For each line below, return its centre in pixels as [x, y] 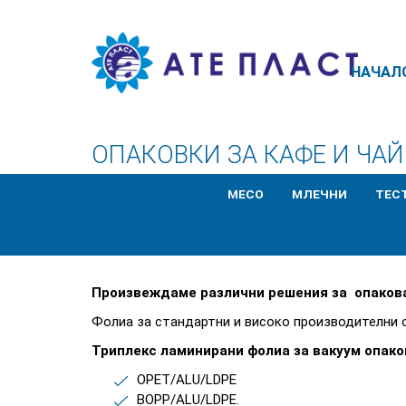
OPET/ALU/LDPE [186, 379]
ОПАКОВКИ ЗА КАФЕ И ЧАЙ [247, 155]
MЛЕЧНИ [320, 193]
